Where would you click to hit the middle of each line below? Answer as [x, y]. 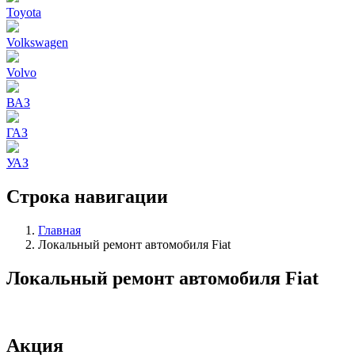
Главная [59, 230]
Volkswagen [37, 42]
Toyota [24, 12]
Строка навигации [87, 196]
